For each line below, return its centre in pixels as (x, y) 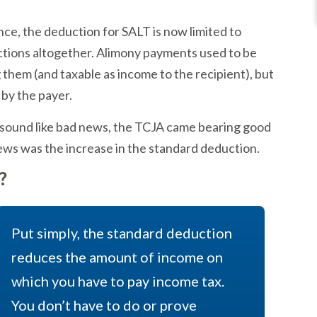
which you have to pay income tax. (117, 281)
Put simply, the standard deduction (121, 233)
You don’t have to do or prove (104, 305)
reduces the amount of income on (117, 257)
